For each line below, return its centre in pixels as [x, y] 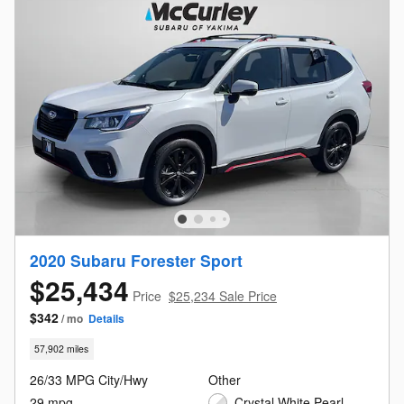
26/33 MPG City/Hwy [89, 379]
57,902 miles [62, 349]
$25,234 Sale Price [223, 296]
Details [106, 319]
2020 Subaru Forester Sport [136, 261]
